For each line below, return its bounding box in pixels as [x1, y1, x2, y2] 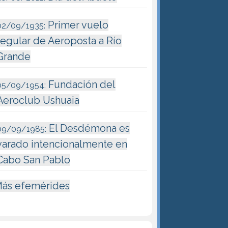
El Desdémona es [46, 122, 130, 135]
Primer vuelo [45, 18, 109, 31]
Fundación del [46, 78, 116, 91]
